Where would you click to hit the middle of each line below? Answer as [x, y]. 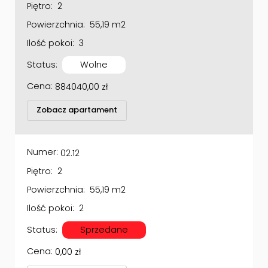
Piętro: [40, 157]
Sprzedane [104, 216]
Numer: [42, 138]
